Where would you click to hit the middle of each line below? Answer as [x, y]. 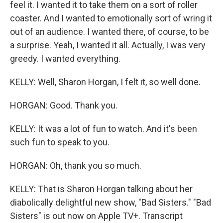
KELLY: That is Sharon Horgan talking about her [101, 189]
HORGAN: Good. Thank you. [64, 105]
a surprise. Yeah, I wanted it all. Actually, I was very [108, 45]
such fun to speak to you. [60, 142]
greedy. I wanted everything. [65, 58]
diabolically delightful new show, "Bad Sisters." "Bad [111, 202]
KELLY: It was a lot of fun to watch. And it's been [104, 128]
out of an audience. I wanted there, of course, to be [110, 31]
